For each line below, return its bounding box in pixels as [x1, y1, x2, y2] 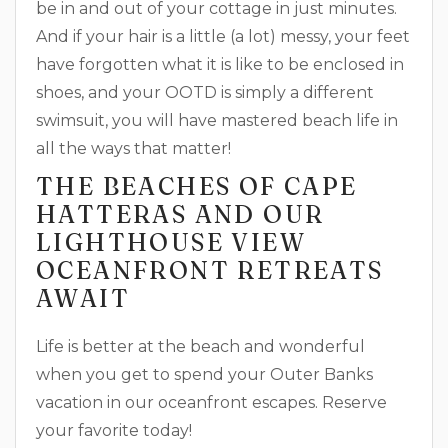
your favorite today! [36, 421, 192, 440]
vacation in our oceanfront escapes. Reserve [36, 393, 387, 412]
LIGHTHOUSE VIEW [36, 228, 306, 257]
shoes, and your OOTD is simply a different [36, 83, 374, 102]
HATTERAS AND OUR [36, 200, 325, 229]
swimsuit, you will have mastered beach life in [36, 111, 398, 130]
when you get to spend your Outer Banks [36, 365, 373, 384]
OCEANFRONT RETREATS [36, 256, 384, 285]
